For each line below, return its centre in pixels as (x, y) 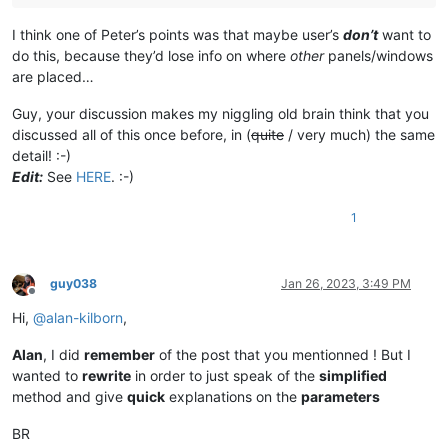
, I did (63, 355)
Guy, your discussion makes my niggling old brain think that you (220, 114)
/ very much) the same (359, 135)
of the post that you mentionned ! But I (283, 355)
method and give (69, 397)
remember (119, 355)
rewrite (106, 376)
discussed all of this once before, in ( (131, 135)
